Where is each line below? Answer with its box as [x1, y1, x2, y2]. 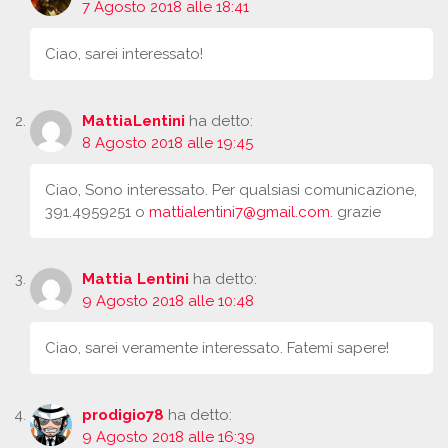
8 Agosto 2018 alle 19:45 [82, 134, 253, 153]
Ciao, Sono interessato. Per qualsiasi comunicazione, [45, 181, 417, 200]
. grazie [330, 203, 381, 222]
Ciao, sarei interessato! [45, 45, 203, 64]
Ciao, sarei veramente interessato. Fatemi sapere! [45, 339, 389, 358]
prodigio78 [82, 406, 164, 425]
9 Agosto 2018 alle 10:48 [82, 292, 254, 311]
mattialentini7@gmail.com [149, 203, 330, 222]
